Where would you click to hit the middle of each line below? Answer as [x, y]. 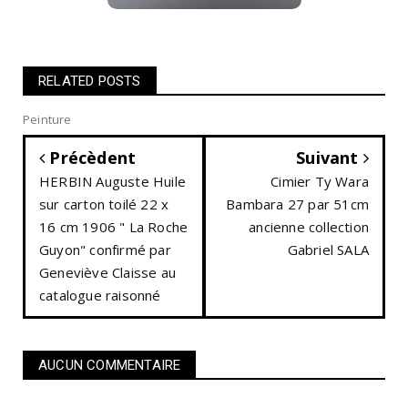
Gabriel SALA [328, 249]
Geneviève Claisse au [107, 272]
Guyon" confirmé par [105, 249]
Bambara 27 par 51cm [297, 204]
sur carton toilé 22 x [104, 204]
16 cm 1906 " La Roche [114, 226]
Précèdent [91, 157]
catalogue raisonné [100, 295]
